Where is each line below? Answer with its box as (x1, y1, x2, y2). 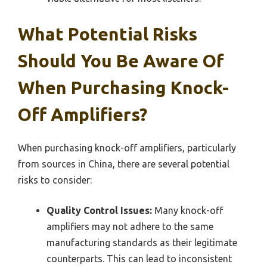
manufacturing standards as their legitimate (46, 237, 237, 249)
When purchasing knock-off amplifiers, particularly (18, 142, 236, 154)
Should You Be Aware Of (18, 51, 224, 72)
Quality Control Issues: (46, 205, 152, 216)
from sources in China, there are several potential (18, 159, 229, 170)
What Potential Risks (18, 24, 197, 45)
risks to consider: (18, 175, 92, 186)
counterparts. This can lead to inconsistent (46, 253, 232, 265)
